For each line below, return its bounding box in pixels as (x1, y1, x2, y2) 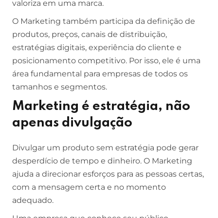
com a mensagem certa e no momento (12, 182, 166, 192)
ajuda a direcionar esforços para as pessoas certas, (12, 169, 204, 179)
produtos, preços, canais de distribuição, (12, 30, 167, 39)
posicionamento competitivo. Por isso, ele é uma (12, 56, 200, 65)
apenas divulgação (12, 116, 132, 129)
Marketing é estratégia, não (12, 100, 190, 113)
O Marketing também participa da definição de (12, 17, 195, 26)
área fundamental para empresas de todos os (12, 69, 188, 78)
